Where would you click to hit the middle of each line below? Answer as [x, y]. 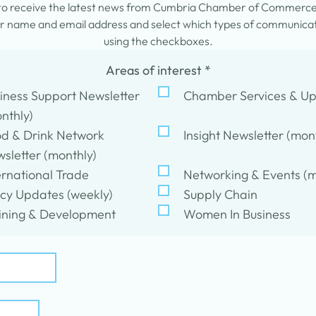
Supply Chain [220, 194]
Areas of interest [155, 70]
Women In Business [237, 214]
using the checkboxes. [158, 41]
